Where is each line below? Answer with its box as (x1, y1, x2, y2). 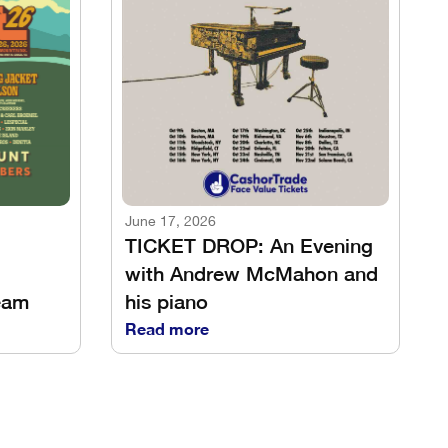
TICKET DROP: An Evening (124, 234, 373, 258)
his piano (124, 290, 208, 314)
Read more (124, 319, 209, 339)
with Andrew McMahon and (124, 262, 378, 286)
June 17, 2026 (124, 215, 216, 229)
